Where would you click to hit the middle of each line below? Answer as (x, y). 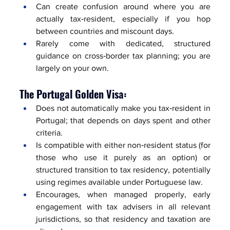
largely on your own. (72, 68)
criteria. (49, 132)
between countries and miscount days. (105, 31)
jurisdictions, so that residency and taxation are (123, 219)
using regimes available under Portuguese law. (119, 182)
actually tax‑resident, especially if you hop (123, 18)
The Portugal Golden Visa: (73, 94)
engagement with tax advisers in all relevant (123, 206)
